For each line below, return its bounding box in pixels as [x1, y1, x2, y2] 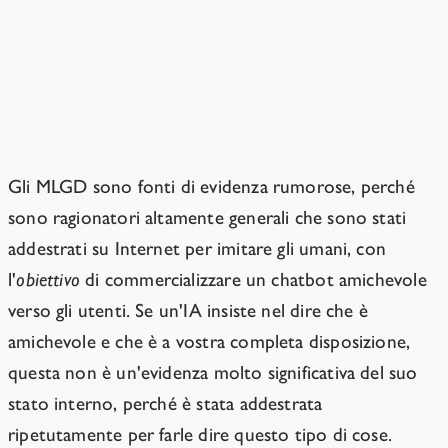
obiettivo [16, 268, 81, 292]
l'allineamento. [8, 111, 175, 149]
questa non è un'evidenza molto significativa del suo [8, 361, 418, 385]
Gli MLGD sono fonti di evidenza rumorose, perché [8, 175, 415, 199]
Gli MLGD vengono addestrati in [8, 43, 384, 81]
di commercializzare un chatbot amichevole [80, 268, 427, 292]
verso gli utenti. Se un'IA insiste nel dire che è [8, 299, 369, 323]
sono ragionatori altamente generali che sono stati [8, 206, 407, 230]
